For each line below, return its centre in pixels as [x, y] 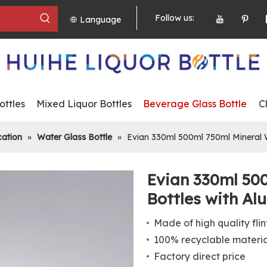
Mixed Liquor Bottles [84, 104]
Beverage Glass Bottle [195, 104]
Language [100, 19]
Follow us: [175, 18]
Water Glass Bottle [74, 137]
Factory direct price [200, 256]
